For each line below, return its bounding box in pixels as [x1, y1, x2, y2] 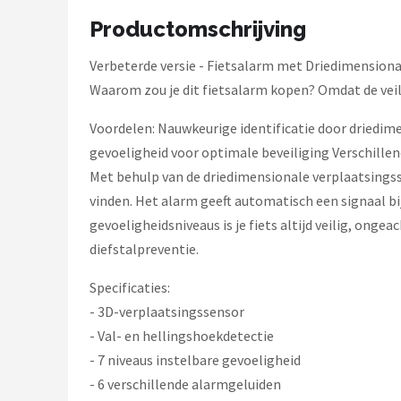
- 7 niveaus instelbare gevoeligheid [90, 351, 301, 369]
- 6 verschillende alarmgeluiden [90, 375, 281, 393]
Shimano [34, 85, 98, 102]
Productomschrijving [90, 16, 306, 42]
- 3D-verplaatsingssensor [90, 303, 244, 320]
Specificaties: [90, 278, 170, 296]
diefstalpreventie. [90, 240, 199, 258]
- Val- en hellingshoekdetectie [90, 327, 274, 345]
